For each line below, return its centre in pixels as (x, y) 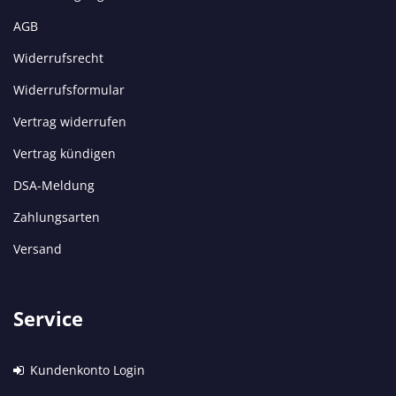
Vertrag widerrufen (70, 122)
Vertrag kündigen (65, 153)
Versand (38, 249)
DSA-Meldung (54, 185)
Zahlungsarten (57, 217)
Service (48, 318)
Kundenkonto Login (86, 370)
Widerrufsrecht (58, 58)
